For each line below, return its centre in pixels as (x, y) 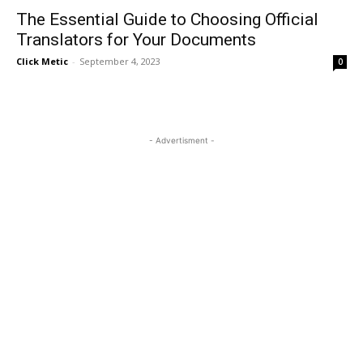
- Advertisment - (181, 140)
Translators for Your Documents (136, 39)
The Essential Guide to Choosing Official (167, 19)
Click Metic (42, 61)
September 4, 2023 (120, 61)
